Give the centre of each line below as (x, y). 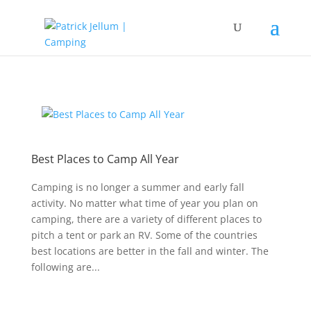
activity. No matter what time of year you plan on (144, 203)
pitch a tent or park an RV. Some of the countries (144, 235)
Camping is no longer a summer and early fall (137, 187)
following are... (65, 267)
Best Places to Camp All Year (105, 159)
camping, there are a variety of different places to (146, 219)
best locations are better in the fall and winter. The (150, 251)
